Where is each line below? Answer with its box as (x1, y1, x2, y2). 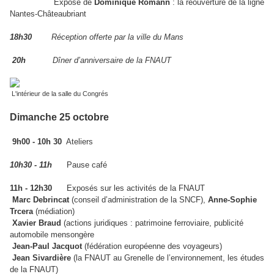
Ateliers (62, 137, 93, 147)
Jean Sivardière (10, 253, 71, 263)
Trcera (10, 207, 33, 217)
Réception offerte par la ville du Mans (32, 32, 183, 42)
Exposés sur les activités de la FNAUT (52, 183, 210, 193)
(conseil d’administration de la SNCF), (69, 195, 208, 205)
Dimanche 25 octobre (10, 112, 109, 123)
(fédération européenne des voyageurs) (82, 242, 222, 251)
